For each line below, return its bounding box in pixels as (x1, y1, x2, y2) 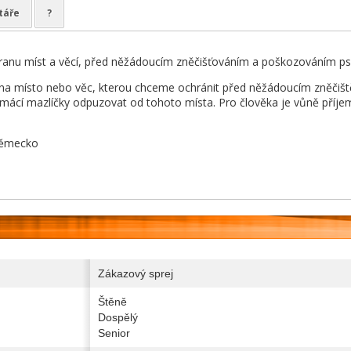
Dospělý (97, 311, 138, 324)
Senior (97, 327, 130, 339)
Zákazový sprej (97, 267, 173, 280)
